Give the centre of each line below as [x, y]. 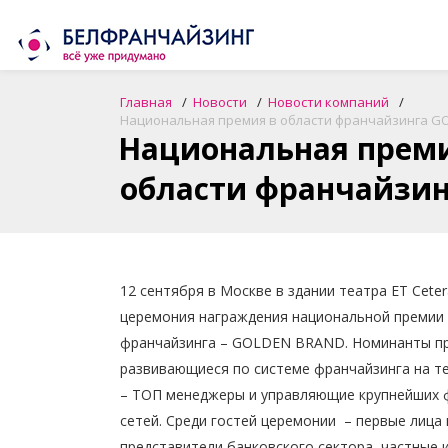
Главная [146, 102]
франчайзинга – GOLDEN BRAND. [236, 342]
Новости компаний [328, 102]
